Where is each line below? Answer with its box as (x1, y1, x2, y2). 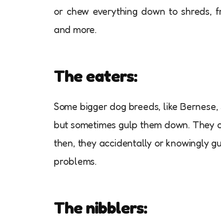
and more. (53, 23, 97, 36)
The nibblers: (53, 197, 147, 218)
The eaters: (53, 65, 137, 86)
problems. (53, 155, 97, 167)
